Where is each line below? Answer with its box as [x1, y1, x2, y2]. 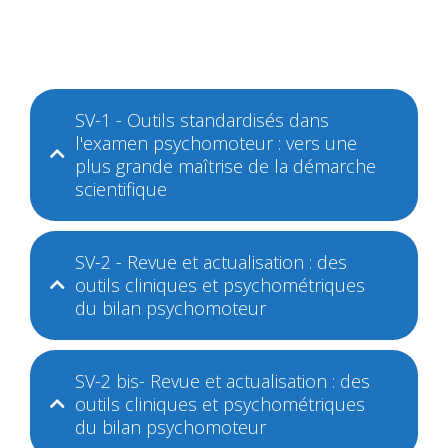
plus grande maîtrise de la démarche [75, 154, 376, 178]
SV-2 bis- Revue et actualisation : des [75, 369, 370, 393]
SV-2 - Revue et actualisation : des [75, 250, 347, 274]
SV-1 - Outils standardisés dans [75, 108, 329, 132]
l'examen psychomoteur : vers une [75, 131, 357, 155]
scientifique [75, 177, 167, 201]
